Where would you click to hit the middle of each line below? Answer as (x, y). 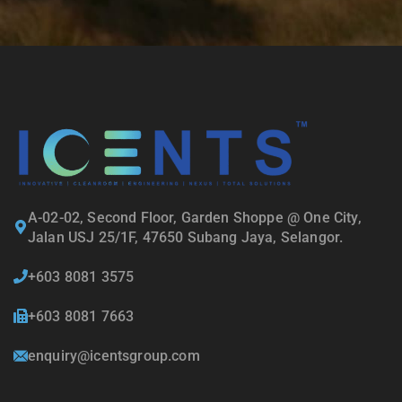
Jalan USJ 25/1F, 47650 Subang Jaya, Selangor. (186, 238)
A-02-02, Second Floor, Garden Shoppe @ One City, (195, 218)
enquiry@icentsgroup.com (114, 356)
